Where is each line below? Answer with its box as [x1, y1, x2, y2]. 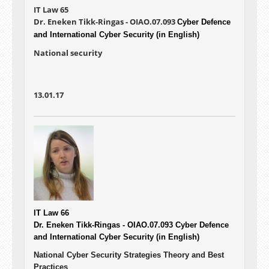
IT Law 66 [34, 208, 69, 218]
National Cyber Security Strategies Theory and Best [34, 250, 224, 260]
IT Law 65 [34, 4, 68, 16]
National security [34, 47, 102, 59]
